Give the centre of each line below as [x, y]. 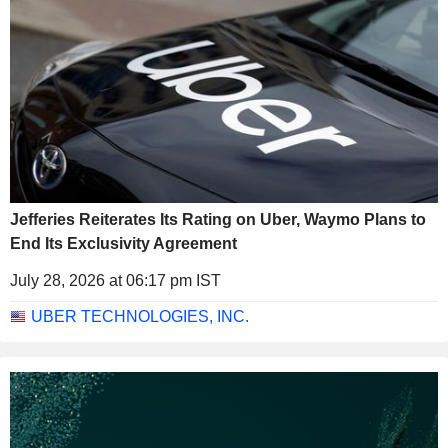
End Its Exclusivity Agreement [123, 244]
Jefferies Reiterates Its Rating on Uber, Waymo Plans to [218, 220]
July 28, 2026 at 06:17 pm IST [115, 281]
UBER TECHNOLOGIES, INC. [140, 317]
